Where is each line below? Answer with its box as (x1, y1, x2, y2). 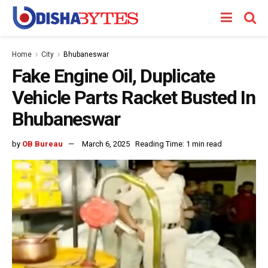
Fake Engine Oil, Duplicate (12, 65, 215, 87)
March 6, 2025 (82, 139, 130, 148)
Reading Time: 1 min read (135, 139, 222, 148)
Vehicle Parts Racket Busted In (12, 86, 255, 109)
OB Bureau (22, 139, 63, 148)
